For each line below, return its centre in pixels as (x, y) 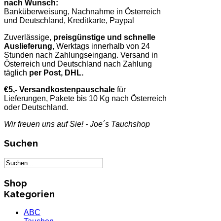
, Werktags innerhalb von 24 (101, 46)
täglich (17, 73)
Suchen (21, 143)
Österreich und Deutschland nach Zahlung (78, 64)
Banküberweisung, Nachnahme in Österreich (82, 11)
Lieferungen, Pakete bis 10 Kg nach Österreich (85, 98)
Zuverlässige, (29, 37)
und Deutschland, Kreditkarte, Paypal (69, 20)
